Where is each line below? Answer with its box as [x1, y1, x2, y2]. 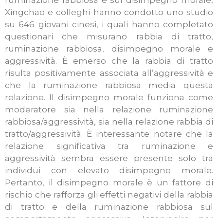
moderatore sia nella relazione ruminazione [5, 105, 213, 115]
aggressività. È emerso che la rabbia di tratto [5, 56, 213, 66]
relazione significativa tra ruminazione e [5, 141, 213, 151]
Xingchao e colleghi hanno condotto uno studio [5, 7, 213, 18]
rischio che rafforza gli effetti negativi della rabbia [5, 190, 213, 200]
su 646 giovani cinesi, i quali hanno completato [5, 19, 213, 30]
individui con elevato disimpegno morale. [5, 165, 213, 176]
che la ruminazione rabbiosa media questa [5, 80, 213, 91]
